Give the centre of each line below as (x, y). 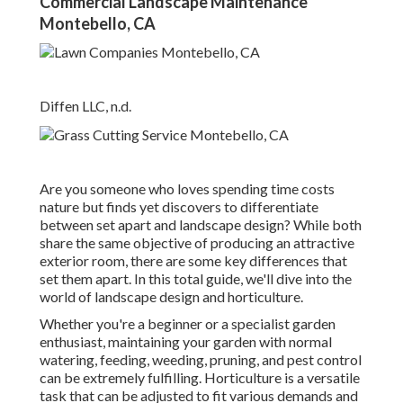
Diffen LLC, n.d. (85, 106)
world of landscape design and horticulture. (171, 297)
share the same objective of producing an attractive (197, 243)
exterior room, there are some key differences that (193, 261)
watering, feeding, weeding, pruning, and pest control (201, 360)
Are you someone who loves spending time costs (187, 189)
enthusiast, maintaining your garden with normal (186, 342)
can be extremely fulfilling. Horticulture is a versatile (200, 378)
